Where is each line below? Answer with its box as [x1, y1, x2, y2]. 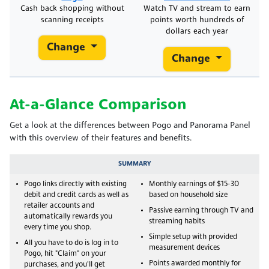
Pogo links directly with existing [24, 180, 127, 188]
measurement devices [149, 244, 220, 252]
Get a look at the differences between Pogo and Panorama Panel [10, 121, 250, 130]
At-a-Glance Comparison [10, 97, 187, 113]
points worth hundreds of [150, 16, 244, 24]
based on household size [149, 191, 228, 199]
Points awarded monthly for [149, 259, 241, 267]
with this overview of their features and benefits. [10, 133, 192, 143]
